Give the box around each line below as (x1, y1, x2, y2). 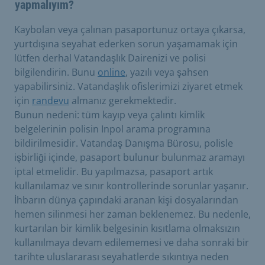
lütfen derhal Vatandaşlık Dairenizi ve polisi (14, 51, 206, 64)
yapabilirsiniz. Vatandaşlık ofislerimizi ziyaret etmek (14, 79, 243, 93)
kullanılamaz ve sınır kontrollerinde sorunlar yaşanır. (14, 179, 248, 192)
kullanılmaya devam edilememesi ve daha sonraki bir (14, 235, 249, 249)
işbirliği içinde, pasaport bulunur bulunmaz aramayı (14, 150, 245, 164)
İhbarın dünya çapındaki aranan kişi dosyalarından (14, 193, 238, 206)
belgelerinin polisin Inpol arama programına (14, 122, 211, 135)
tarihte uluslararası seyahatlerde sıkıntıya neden (14, 250, 229, 263)
